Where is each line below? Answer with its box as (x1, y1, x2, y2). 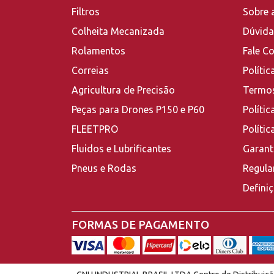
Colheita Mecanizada (72, 26, 165, 37)
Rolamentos (72, 45, 125, 57)
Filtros (72, 6, 100, 18)
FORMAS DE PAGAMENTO (72, 218, 209, 231)
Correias (72, 65, 109, 76)
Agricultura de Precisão (72, 84, 175, 96)
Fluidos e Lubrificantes (72, 143, 171, 155)
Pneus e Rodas (72, 163, 136, 174)
